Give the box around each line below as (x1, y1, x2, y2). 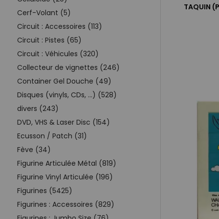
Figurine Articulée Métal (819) (17, 158, 116, 168)
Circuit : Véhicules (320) (17, 48, 99, 59)
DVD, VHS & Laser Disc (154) (17, 117, 110, 127)
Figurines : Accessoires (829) (17, 199, 114, 209)
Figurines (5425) (17, 185, 72, 196)
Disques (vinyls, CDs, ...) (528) (17, 89, 117, 100)
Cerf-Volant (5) (17, 7, 71, 18)
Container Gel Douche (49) (17, 76, 111, 86)
